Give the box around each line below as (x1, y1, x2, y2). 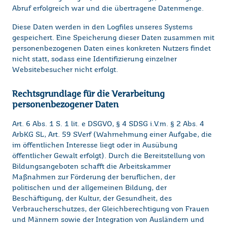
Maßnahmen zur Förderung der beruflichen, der (12, 174, 175, 181)
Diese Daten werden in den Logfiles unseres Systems (12, 24, 193, 31)
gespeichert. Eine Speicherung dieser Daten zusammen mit (12, 34, 214, 42)
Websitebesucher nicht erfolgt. (12, 66, 118, 74)
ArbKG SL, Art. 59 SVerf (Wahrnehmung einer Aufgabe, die (12, 131, 212, 139)
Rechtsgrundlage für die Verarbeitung (12, 89, 165, 99)
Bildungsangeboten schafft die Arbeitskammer (12, 163, 171, 171)
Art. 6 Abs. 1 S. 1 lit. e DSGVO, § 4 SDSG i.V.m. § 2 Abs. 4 (12, 121, 204, 128)
